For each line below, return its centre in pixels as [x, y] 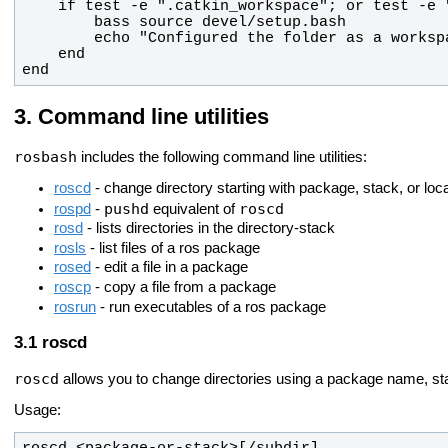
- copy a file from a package [183, 287]
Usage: [37, 409]
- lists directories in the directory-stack [209, 228]
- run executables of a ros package [211, 306]
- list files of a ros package [173, 247]
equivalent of [194, 208]
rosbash [45, 157]
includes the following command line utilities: [222, 157]
